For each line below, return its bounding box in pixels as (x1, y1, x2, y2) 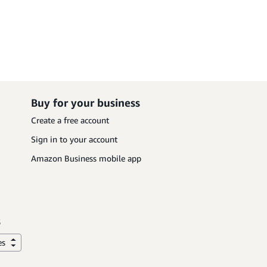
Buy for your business (31, 96, 140, 109)
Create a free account (31, 115, 109, 125)
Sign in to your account (31, 134, 117, 144)
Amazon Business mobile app (31, 153, 141, 163)
